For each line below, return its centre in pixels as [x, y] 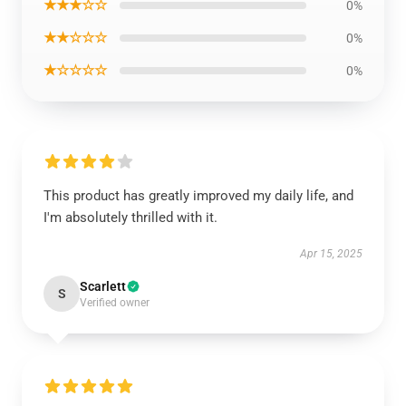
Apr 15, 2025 [331, 254]
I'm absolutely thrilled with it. [130, 217]
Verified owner [115, 303]
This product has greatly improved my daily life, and [198, 196]
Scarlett [103, 286]
